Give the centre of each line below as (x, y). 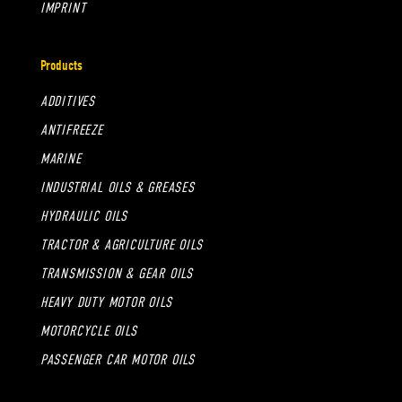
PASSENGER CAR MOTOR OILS (117, 359)
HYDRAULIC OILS (83, 216)
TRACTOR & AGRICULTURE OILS (121, 245)
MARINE (61, 158)
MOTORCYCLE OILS (88, 331)
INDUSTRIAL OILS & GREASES (117, 187)
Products (61, 65)
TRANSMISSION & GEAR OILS (116, 273)
